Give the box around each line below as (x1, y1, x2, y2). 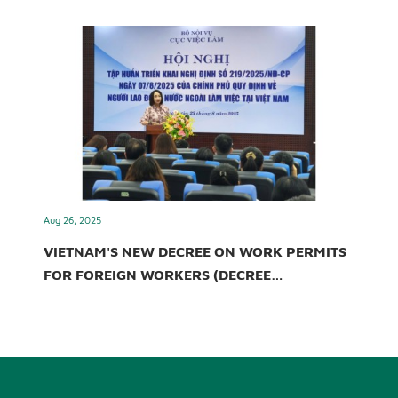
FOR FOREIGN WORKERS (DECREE (44, 267, 271, 283)
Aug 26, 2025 (44, 214, 101, 227)
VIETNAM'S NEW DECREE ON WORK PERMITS (44, 243, 346, 260)
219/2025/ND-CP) (44, 290, 168, 306)
